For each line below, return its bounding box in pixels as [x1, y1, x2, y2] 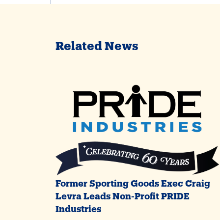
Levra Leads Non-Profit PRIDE [55, 191, 190, 198]
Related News [55, 39, 138, 48]
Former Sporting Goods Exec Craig [55, 178, 210, 185]
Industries [55, 204, 101, 211]
